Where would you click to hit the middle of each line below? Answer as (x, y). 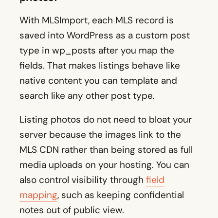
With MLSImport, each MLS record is (97, 20)
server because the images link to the (100, 135)
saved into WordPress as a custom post (105, 36)
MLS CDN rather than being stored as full (106, 150)
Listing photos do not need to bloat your (106, 120)
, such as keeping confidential (121, 195)
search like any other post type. (87, 96)
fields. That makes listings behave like (100, 66)
